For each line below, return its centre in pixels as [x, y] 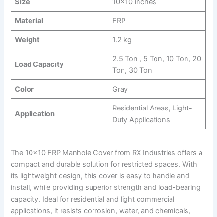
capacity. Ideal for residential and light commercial [93, 199]
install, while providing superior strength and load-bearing [106, 188]
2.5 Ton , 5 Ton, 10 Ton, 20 [156, 58]
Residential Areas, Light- [152, 108]
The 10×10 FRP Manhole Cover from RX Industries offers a [107, 153]
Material [29, 21]
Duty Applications [141, 119]
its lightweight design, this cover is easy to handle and [100, 176]
